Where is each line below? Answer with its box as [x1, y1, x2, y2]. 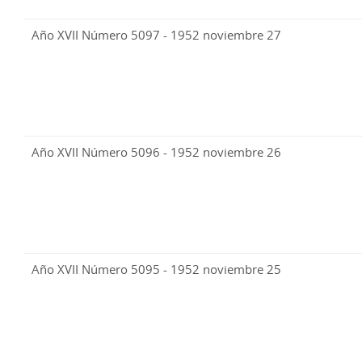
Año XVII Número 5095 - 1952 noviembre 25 [32, 261, 281, 278]
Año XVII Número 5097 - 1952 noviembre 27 [32, 27, 281, 44]
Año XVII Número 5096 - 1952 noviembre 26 [32, 144, 281, 161]
